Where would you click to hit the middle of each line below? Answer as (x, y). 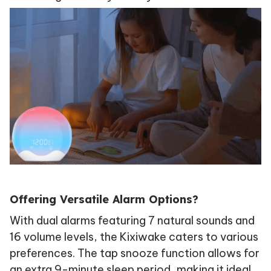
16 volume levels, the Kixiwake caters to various (134, 237)
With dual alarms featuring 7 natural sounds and (132, 221)
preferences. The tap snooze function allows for (135, 253)
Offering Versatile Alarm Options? (104, 199)
